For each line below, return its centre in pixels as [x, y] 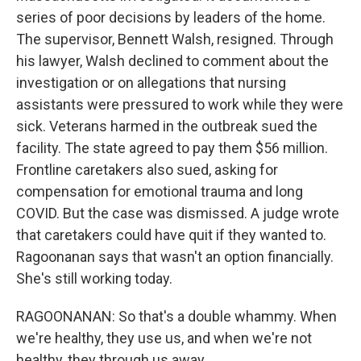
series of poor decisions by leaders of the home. [171, 17]
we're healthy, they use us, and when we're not [164, 338]
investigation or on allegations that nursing [151, 83]
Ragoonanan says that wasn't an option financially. [175, 257]
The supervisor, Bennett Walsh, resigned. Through [175, 39]
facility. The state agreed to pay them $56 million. [172, 148]
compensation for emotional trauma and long [160, 191]
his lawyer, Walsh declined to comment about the [172, 61]
